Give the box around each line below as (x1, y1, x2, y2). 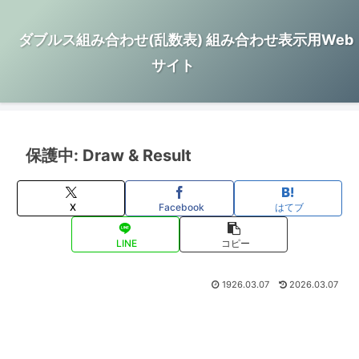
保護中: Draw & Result (26, 146, 192, 166)
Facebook (158, 200, 204, 213)
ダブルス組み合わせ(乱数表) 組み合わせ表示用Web (18, 31, 353, 49)
